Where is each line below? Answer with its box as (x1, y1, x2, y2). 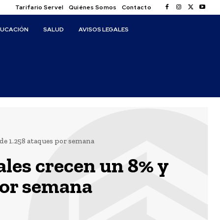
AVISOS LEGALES (79, 26, 129, 33)
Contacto (121, 3, 151, 11)
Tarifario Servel (15, 3, 64, 11)
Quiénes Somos (68, 3, 117, 11)
